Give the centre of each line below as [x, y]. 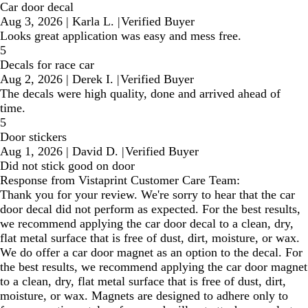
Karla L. [93, 22]
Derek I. [93, 79]
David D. [95, 152]
